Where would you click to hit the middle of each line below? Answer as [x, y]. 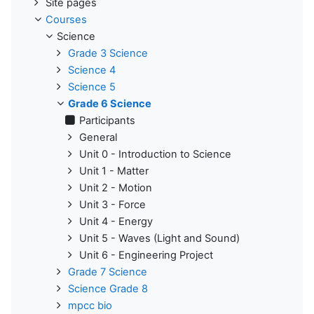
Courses [66, 19]
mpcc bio [90, 305]
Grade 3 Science [108, 53]
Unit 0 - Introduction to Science [155, 154]
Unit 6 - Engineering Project [146, 255]
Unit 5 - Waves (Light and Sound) [159, 238]
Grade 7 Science [108, 272]
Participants [107, 120]
